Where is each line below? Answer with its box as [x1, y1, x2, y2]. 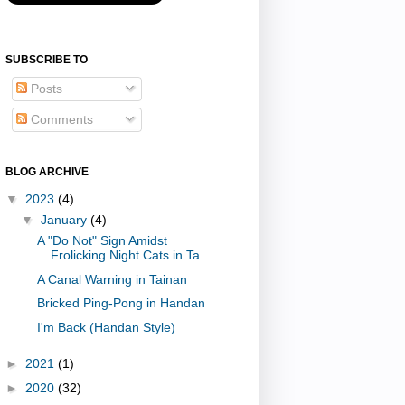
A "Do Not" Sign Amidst [36, 233, 167, 249]
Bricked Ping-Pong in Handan [36, 296, 205, 311]
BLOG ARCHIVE [5, 165, 89, 178]
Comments [27, 111, 93, 127]
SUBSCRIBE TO [5, 52, 88, 66]
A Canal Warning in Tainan [36, 271, 187, 287]
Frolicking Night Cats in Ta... [50, 248, 211, 263]
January [40, 212, 90, 228]
